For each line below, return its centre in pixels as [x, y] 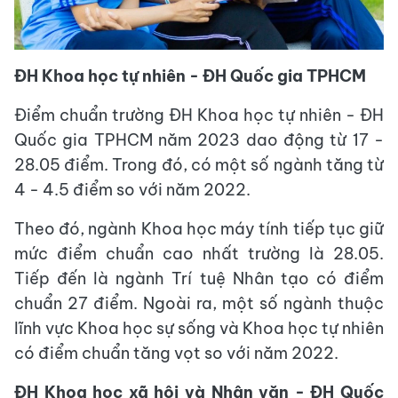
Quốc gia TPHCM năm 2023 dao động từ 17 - [199, 140]
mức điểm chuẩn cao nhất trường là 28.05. [199, 254]
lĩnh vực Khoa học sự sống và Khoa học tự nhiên [199, 329]
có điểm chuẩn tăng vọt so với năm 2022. [176, 354]
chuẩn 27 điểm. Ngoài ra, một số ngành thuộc [199, 304]
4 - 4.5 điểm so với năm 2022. [132, 190]
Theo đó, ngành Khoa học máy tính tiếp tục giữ [199, 229]
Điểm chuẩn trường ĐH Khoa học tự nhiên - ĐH [199, 115]
